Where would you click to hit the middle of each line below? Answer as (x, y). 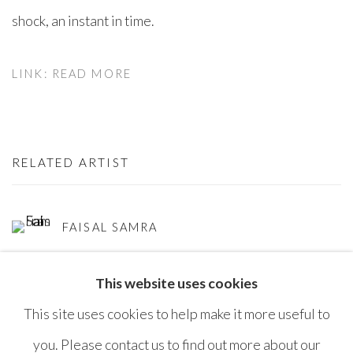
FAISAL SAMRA (110, 227)
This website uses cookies (176, 282)
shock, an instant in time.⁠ (83, 21)
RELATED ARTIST (71, 163)
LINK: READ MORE (72, 74)
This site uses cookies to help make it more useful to (176, 313)
